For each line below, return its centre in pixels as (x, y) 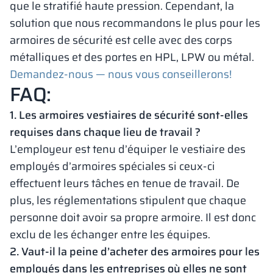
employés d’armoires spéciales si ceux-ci (112, 166)
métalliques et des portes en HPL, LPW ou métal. (132, 57)
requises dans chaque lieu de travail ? (105, 132)
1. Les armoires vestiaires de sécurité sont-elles (129, 115)
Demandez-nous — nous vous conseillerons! (121, 74)
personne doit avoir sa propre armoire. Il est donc (133, 218)
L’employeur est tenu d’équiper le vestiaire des (128, 149)
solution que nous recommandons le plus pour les (135, 23)
